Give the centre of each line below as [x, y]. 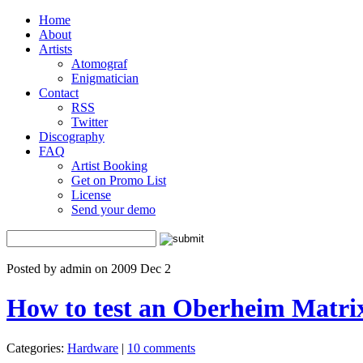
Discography [72, 137]
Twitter [90, 122]
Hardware [93, 348]
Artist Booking [109, 166]
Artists [56, 49]
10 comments [161, 348]
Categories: [37, 348]
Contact [59, 93]
